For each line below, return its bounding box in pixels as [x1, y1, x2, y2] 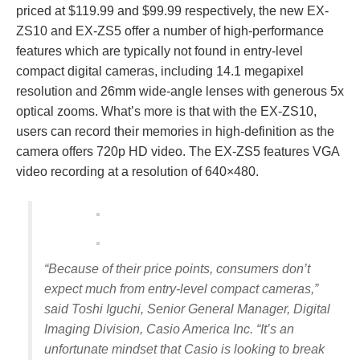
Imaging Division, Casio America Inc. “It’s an [44, 322, 294, 336]
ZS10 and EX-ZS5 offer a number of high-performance [16, 24, 324, 38]
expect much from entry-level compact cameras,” [44, 282, 318, 296]
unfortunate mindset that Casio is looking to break [44, 342, 325, 356]
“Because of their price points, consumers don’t [44, 262, 310, 276]
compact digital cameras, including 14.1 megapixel [16, 64, 304, 78]
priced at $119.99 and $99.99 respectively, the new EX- [16, 4, 329, 18]
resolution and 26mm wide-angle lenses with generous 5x [16, 84, 344, 98]
